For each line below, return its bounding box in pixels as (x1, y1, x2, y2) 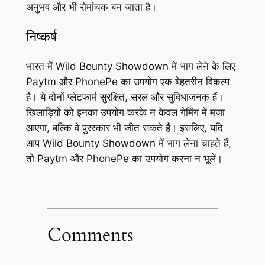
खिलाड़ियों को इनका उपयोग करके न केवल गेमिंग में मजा (25, 106, 225, 118)
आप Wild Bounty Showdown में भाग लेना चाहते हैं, (25, 137, 231, 149)
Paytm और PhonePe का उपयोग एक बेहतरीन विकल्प (25, 75, 230, 88)
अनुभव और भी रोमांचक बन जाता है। (25, 1, 157, 14)
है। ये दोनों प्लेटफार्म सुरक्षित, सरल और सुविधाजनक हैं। (25, 91, 224, 103)
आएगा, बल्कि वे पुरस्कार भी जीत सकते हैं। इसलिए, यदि (25, 121, 223, 134)
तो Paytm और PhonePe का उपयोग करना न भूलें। (25, 152, 222, 164)
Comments (47, 222, 133, 247)
